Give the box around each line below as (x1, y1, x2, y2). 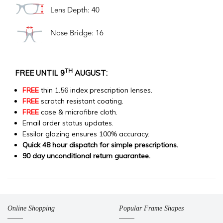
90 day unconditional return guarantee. (22, 151, 150, 160)
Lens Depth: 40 (50, 7, 100, 15)
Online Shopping (7, 204, 55, 212)
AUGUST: (73, 68, 108, 78)
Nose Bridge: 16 (50, 29, 104, 37)
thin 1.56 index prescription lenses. (39, 85, 152, 95)
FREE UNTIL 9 (15, 68, 65, 78)
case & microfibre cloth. (39, 107, 117, 116)
